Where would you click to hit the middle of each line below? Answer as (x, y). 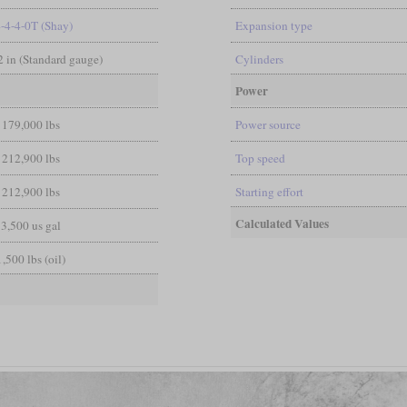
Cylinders (259, 59)
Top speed (260, 158)
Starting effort (269, 191)
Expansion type (273, 25)
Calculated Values (282, 223)
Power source (268, 124)
